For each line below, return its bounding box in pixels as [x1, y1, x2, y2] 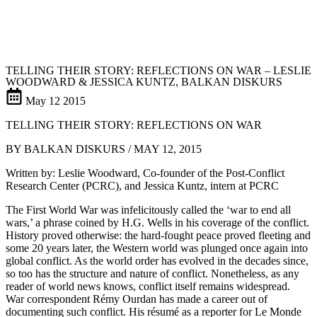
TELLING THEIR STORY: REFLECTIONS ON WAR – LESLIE [6, 64, 311, 76]
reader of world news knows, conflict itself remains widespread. [6, 280, 290, 292]
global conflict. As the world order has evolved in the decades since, [6, 255, 309, 267]
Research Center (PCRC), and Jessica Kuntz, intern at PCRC [6, 180, 279, 192]
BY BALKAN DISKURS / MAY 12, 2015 [6, 143, 202, 155]
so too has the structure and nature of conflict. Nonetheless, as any [6, 267, 299, 279]
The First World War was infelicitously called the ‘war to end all [6, 204, 291, 216]
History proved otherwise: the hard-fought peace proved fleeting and [6, 229, 311, 241]
